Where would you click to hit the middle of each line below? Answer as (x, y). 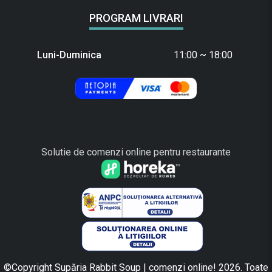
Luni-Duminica (69, 55)
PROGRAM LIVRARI (136, 18)
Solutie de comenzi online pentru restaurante (136, 152)
